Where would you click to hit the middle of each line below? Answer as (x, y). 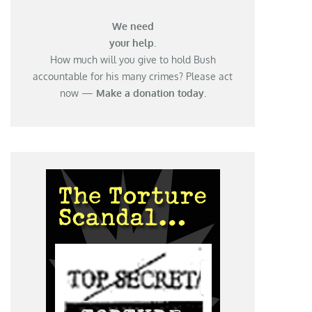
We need (133, 26)
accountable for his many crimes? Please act (133, 76)
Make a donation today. (151, 93)
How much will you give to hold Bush (133, 59)
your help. (133, 42)
